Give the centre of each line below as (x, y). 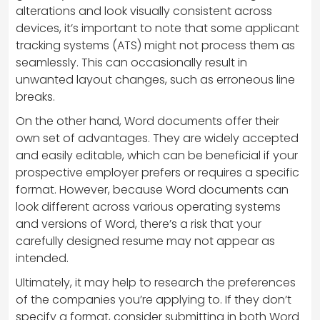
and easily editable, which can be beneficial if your (157, 155)
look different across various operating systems (148, 206)
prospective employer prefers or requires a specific (157, 172)
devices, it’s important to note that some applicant (157, 28)
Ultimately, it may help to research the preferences (156, 282)
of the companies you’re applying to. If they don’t (154, 299)
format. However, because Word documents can (152, 189)
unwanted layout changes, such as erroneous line (155, 79)
